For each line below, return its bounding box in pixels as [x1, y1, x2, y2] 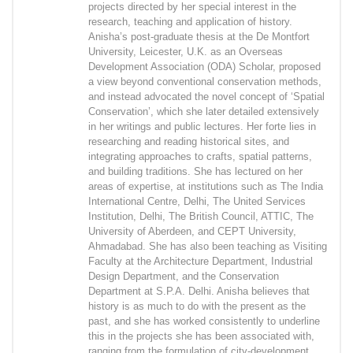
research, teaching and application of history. [88, 16, 292, 28]
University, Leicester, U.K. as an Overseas [88, 46, 283, 58]
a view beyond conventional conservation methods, [88, 76, 321, 88]
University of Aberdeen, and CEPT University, [88, 225, 296, 238]
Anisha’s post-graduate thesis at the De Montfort [88, 31, 310, 43]
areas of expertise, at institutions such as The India [88, 180, 323, 193]
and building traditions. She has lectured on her [88, 165, 303, 178]
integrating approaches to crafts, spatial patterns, [88, 150, 312, 163]
